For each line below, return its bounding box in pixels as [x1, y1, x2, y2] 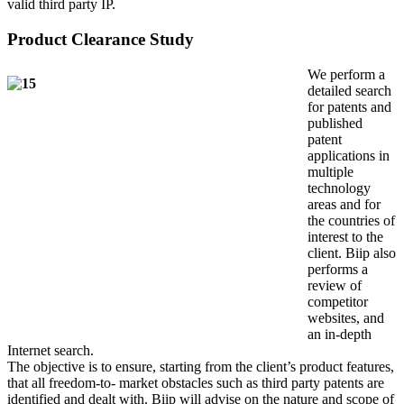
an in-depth [308, 326, 372, 342]
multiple [308, 163, 353, 179]
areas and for [308, 196, 381, 212]
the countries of [308, 212, 395, 228]
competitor [308, 293, 368, 309]
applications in [308, 147, 390, 163]
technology [308, 179, 371, 196]
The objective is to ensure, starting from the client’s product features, [7, 358, 394, 374]
